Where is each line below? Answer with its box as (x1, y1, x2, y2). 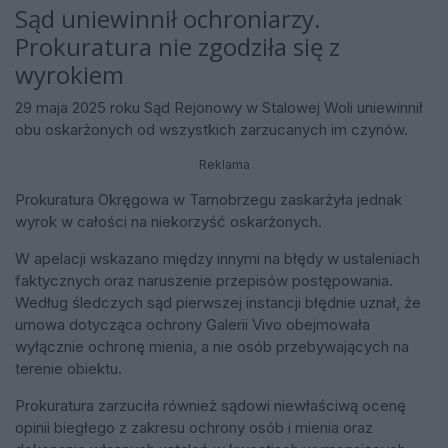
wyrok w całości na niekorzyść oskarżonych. (15, 211, 322, 231)
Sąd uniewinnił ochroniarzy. (15, 2, 321, 36)
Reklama (198, 156, 250, 172)
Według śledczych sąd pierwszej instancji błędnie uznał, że (15, 292, 421, 312)
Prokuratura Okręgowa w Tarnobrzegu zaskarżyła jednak (15, 189, 402, 209)
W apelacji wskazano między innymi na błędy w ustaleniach (15, 248, 420, 268)
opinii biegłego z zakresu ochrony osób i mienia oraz (15, 417, 373, 437)
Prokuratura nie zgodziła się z (15, 30, 340, 64)
